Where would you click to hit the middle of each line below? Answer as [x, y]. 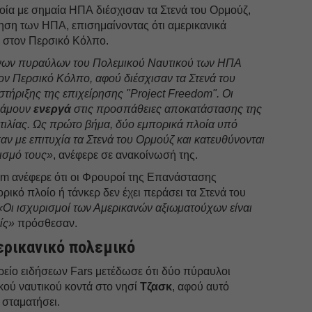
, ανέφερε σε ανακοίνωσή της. [126, 155]
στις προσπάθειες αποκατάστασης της [167, 109]
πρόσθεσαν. [48, 223]
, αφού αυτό [201, 286]
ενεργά [53, 109]
